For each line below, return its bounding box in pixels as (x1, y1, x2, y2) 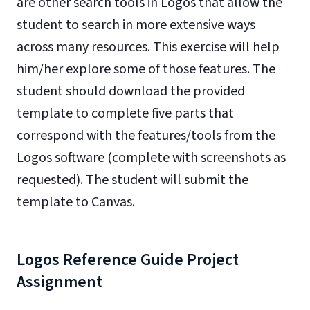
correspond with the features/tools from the (17, 126, 275, 145)
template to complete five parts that (17, 104, 234, 123)
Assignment (17, 270, 102, 294)
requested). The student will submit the (17, 170, 248, 190)
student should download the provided (17, 82, 245, 101)
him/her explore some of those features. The (17, 60, 275, 79)
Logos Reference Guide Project (17, 248, 239, 272)
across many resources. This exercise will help (17, 37, 280, 57)
